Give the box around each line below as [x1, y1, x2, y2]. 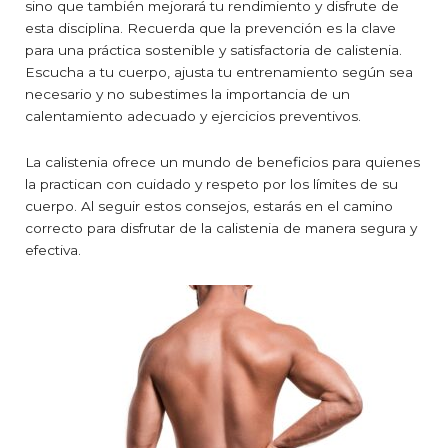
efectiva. [25, 241, 81, 258]
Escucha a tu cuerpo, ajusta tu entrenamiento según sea [25, 63, 413, 80]
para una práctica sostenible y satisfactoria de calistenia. [25, 41, 402, 58]
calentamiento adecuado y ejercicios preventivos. [25, 107, 361, 124]
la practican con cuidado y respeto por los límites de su [25, 175, 398, 192]
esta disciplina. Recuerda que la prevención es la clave [25, 19, 396, 36]
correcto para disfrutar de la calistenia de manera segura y [25, 219, 417, 236]
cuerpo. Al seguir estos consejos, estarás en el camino [25, 197, 393, 214]
